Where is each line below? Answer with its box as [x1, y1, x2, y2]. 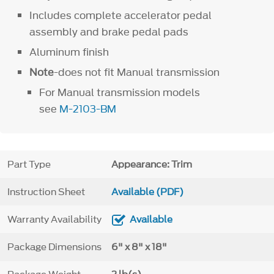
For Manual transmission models [39, 85, 200, 100]
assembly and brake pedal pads [29, 24, 189, 39]
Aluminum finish [29, 45, 109, 59]
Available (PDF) [111, 185, 183, 199]
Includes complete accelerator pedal [29, 7, 212, 23]
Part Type [7, 157, 51, 171]
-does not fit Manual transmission [54, 65, 220, 80]
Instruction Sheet [7, 185, 85, 199]
